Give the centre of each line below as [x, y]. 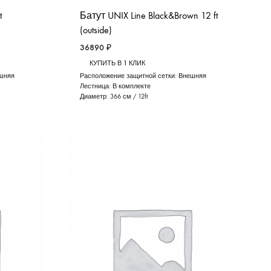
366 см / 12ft [129, 97]
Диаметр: [95, 97]
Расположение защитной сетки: [129, 76]
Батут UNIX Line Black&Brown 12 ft [149, 16]
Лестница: [96, 87]
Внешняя [192, 76]
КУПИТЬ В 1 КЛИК [117, 64]
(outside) [96, 30]
